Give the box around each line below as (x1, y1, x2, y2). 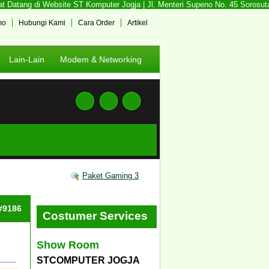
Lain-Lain (9, 55, 44, 64)
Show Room (37, 238, 99, 251)
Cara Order (78, 19, 115, 27)
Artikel (127, 19, 148, 27)
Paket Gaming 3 (82, 171, 139, 180)
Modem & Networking (60, 55, 142, 64)
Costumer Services (43, 210, 148, 222)
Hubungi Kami (19, 19, 65, 27)
